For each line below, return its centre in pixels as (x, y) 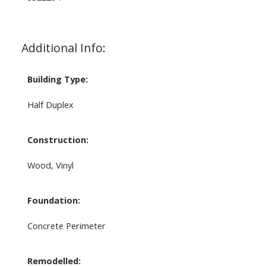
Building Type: (57, 79)
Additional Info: (63, 48)
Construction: (58, 140)
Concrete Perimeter (66, 226)
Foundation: (53, 200)
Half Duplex (50, 105)
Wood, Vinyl (50, 165)
